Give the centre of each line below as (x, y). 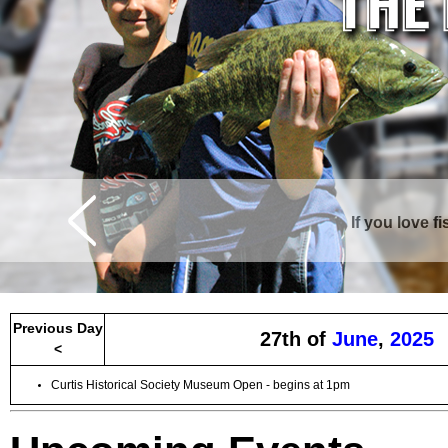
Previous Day (57, 328)
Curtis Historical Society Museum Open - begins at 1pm (200, 385)
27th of (295, 339)
